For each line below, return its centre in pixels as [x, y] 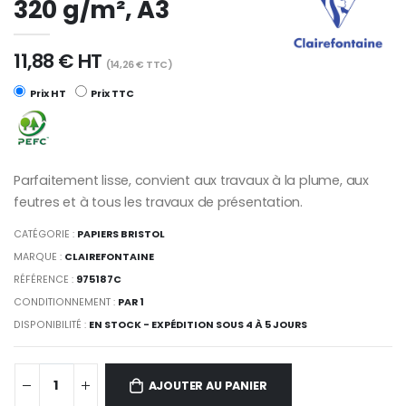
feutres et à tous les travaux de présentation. [159, 202]
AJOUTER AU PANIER [208, 386]
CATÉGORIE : [46, 235]
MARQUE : [39, 257]
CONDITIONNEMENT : [66, 303]
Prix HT [47, 93]
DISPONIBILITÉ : [52, 325]
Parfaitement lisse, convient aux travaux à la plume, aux [191, 180]
